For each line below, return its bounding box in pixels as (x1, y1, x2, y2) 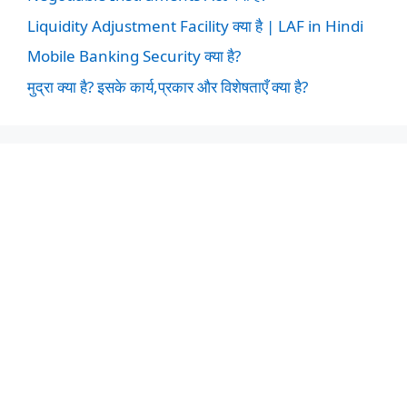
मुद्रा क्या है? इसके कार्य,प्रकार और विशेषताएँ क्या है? (27, 75, 308, 97)
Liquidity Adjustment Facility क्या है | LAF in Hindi (27, 15, 363, 36)
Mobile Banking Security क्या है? (27, 45, 241, 66)
